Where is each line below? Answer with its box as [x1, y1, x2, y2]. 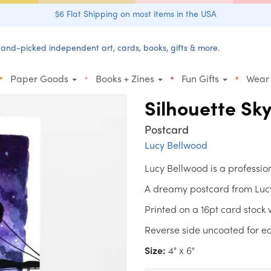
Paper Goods [10, 71, 71, 85]
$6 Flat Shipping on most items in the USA [54, 7, 217, 19]
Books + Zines [96, 71, 157, 85]
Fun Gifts [181, 71, 221, 85]
